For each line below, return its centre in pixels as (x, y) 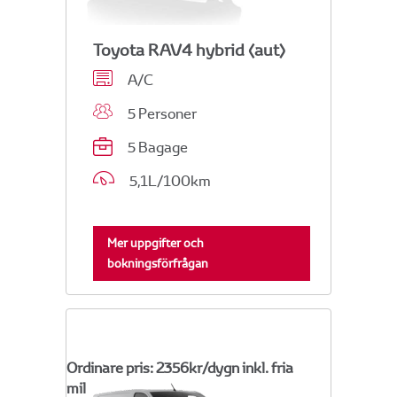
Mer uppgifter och (156, 243)
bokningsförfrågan (158, 263)
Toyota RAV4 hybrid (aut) (189, 50)
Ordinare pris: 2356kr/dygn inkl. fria (180, 368)
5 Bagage (155, 147)
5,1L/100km (167, 181)
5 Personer (160, 113)
